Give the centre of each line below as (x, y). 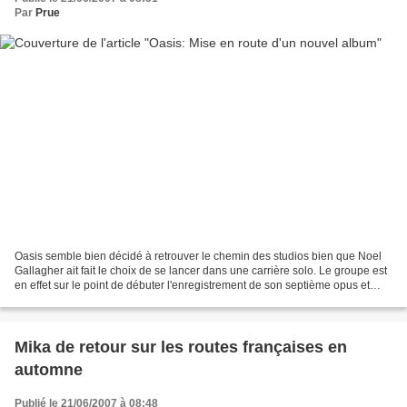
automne (49, 369)
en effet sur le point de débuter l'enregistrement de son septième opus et (192, 285)
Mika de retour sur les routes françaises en (181, 347)
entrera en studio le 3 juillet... (85, 299)
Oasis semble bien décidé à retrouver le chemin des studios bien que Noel (198, 256)
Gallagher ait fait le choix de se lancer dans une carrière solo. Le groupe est (201, 270)
